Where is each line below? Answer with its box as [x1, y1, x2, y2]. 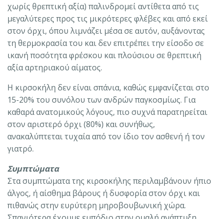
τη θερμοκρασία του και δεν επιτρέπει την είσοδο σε [7, 37, 204, 48]
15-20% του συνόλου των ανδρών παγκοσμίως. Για [7, 94, 196, 105]
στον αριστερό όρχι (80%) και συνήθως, [7, 118, 155, 130]
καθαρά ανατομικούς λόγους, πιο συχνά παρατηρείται [7, 106, 207, 117]
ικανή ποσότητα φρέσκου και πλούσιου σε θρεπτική [7, 49, 201, 61]
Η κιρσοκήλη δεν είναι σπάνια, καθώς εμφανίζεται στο [7, 82, 209, 93]
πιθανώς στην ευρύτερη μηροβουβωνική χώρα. [7, 199, 186, 211]
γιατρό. [7, 143, 34, 154]
